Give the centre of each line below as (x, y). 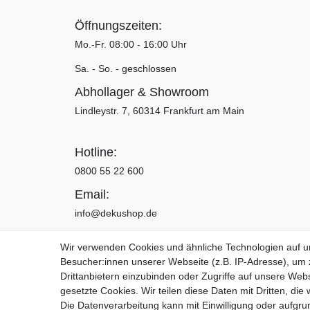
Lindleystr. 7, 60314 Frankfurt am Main (159, 110)
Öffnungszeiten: (118, 25)
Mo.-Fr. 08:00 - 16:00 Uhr (131, 44)
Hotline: (96, 152)
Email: (92, 194)
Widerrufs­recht (274, 271)
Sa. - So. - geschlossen (126, 68)
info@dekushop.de (116, 213)
